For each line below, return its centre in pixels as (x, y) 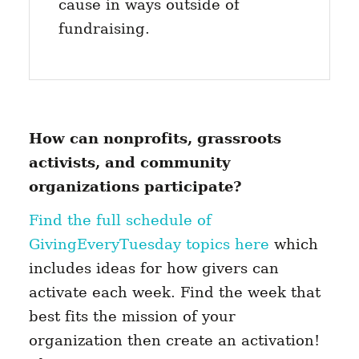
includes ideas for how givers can (153, 268)
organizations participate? (135, 187)
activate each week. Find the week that (174, 292)
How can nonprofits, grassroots (155, 139)
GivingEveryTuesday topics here (149, 244)
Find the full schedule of (120, 220)
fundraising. (104, 28)
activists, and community (129, 163)
